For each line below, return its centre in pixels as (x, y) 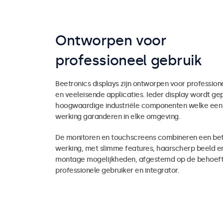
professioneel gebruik (128, 60)
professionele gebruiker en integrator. (117, 170)
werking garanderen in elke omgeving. (118, 116)
